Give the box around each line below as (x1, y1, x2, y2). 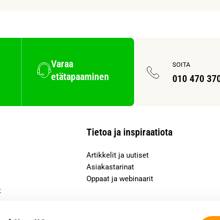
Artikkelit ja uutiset (86, 151, 149, 160)
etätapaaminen (51, 71, 110, 82)
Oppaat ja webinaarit (86, 174, 153, 183)
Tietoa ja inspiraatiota (86, 126, 172, 138)
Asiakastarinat (86, 163, 134, 171)
